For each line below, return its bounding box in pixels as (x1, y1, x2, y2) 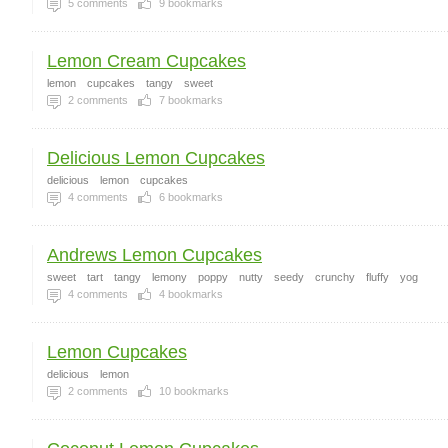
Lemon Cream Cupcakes (47, 51, 246, 71)
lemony (152, 271, 187, 283)
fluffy (366, 271, 389, 283)
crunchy (315, 271, 355, 283)
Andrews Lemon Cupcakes (47, 245, 262, 265)
